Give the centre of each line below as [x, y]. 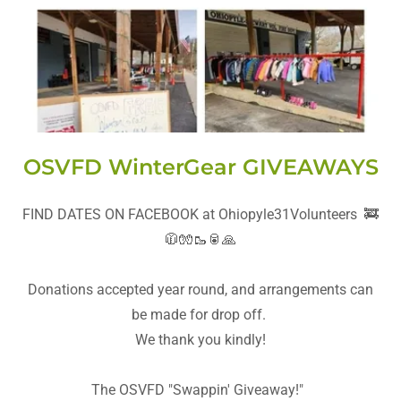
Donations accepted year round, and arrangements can [200, 290]
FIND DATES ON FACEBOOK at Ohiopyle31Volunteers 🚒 [200, 215]
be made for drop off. [200, 315]
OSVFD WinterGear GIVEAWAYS [200, 167]
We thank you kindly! [200, 340]
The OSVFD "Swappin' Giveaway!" [200, 390]
